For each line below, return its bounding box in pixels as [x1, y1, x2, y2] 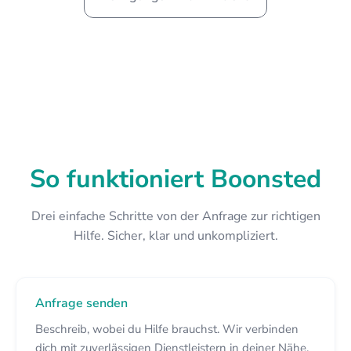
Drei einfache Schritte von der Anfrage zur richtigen [31, 207, 320, 225]
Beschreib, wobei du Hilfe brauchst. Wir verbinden [35, 320, 299, 337]
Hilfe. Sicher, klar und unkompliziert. [73, 226, 278, 244]
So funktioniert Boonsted [30, 161, 321, 196]
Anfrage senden [35, 294, 128, 312]
